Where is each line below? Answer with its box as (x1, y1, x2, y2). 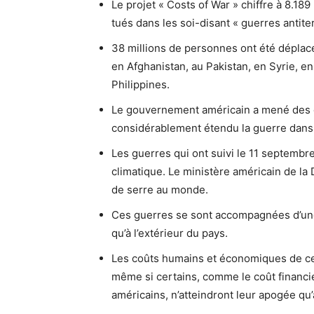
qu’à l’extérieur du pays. (111, 226, 228, 240)
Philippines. (111, 78, 170, 92)
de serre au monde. (111, 183, 208, 197)
